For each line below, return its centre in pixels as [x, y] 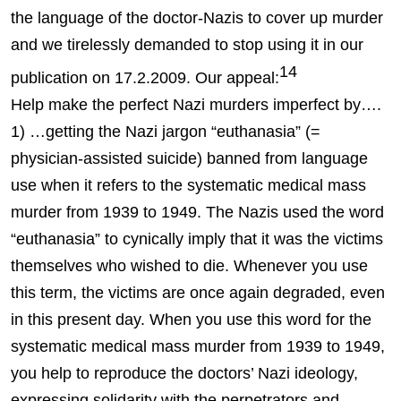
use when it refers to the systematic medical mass [188, 186]
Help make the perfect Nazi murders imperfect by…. [198, 105]
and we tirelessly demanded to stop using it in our [187, 45]
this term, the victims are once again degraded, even [198, 293]
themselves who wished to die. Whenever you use [189, 266]
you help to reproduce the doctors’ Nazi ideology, [184, 374]
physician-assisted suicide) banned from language [189, 159]
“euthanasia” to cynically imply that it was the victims [197, 239]
